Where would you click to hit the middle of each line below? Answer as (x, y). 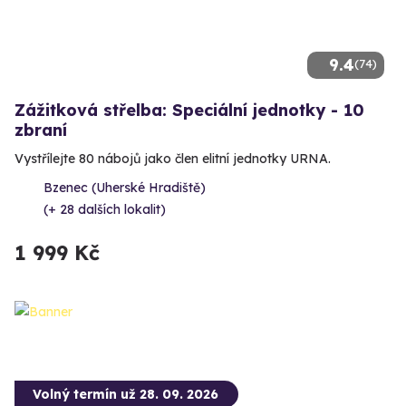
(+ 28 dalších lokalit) (105, 210)
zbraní (41, 130)
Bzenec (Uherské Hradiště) (125, 188)
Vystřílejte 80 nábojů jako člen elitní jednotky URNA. (173, 159)
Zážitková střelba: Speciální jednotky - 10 (189, 111)
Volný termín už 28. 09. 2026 (126, 394)
